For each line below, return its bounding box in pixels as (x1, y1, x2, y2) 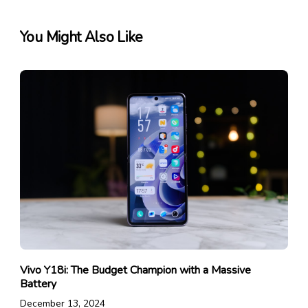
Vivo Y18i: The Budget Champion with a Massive (19, 262, 251, 278)
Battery (19, 276, 56, 291)
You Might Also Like (19, 27, 144, 47)
